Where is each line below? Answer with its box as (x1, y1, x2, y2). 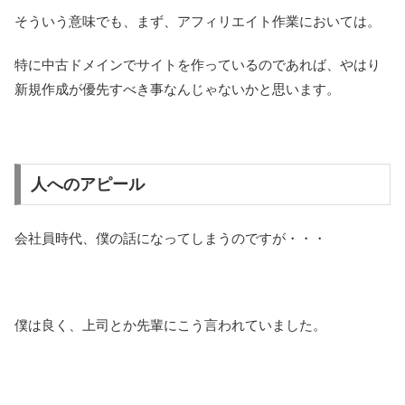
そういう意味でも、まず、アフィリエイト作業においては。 (14, 14, 381, 30)
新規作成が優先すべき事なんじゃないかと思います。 (14, 81, 340, 98)
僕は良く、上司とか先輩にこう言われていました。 (14, 316, 326, 333)
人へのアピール (30, 175, 145, 194)
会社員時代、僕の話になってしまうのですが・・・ (14, 230, 326, 246)
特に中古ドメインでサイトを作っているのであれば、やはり (14, 57, 381, 73)
